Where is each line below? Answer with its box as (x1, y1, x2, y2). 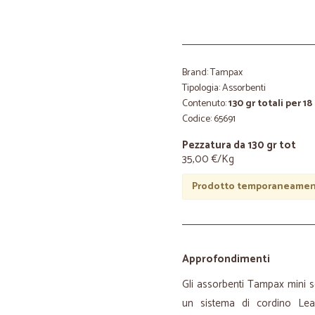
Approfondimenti (182, 250, 270, 268)
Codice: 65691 (182, 111, 236, 127)
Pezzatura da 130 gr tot (182, 136, 296, 154)
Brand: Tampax (182, 65, 243, 81)
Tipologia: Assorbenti (182, 80, 266, 96)
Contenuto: (182, 96, 229, 112)
